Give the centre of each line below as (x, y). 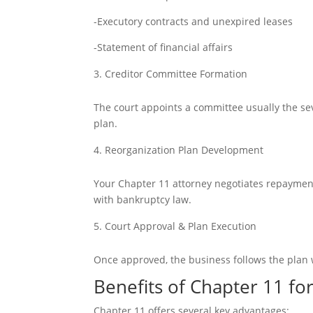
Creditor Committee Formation (176, 74)
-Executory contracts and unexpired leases (194, 21)
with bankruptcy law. (143, 199)
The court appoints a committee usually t (190, 107)
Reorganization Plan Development (184, 150)
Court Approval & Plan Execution (181, 226)
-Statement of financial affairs (163, 47)
